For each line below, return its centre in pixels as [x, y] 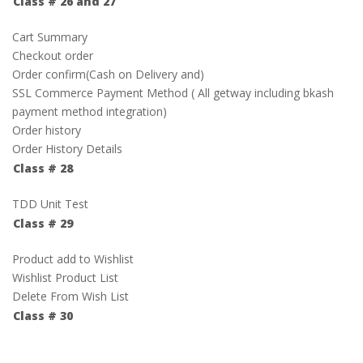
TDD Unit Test [50, 204]
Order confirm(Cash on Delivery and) [108, 74]
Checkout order [53, 56]
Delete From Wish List [70, 296]
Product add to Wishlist [73, 259]
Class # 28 [43, 168]
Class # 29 [43, 223]
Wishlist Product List [65, 278]
